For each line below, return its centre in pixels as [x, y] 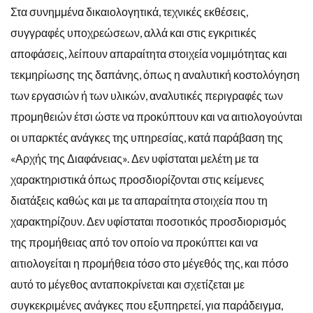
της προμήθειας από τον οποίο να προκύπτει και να [134, 242]
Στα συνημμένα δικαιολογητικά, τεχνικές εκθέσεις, [129, 11]
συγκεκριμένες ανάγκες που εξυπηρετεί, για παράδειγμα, [147, 305]
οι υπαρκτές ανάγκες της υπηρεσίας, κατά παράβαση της [147, 137]
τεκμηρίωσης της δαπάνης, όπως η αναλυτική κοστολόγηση [155, 74]
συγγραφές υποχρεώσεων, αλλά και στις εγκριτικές [133, 32]
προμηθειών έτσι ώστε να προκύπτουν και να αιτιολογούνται [156, 116]
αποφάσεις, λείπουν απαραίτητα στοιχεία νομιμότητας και [149, 53]
